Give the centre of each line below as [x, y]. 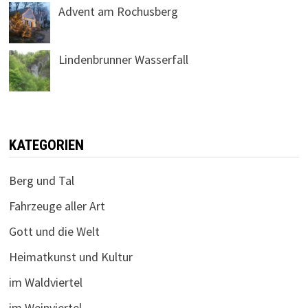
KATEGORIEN [46, 145]
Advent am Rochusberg [118, 12]
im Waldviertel [45, 283]
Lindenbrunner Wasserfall [123, 60]
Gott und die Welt [54, 232]
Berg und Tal [41, 181]
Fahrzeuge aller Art [57, 206]
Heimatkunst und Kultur [70, 257]
